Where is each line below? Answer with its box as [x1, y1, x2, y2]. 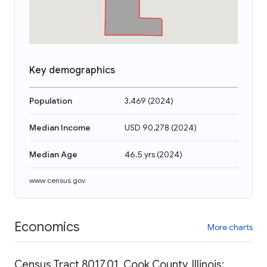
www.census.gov [29, 176, 85, 185]
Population [29, 95, 72, 106]
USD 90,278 [125, 122, 169, 133]
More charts [207, 221, 253, 232]
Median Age [29, 149, 77, 160]
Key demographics [29, 64, 115, 76]
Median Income [29, 122, 91, 133]
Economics [14, 218, 79, 235]
